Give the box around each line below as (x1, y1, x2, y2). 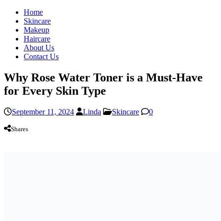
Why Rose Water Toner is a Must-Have (4, 71, 203, 84)
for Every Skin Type (4, 84, 106, 97)
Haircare (24, 35, 50, 43)
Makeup (24, 26, 49, 34)
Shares (11, 125, 28, 133)
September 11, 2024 (12, 107, 74, 116)
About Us (24, 43, 54, 52)
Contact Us (24, 52, 59, 61)
